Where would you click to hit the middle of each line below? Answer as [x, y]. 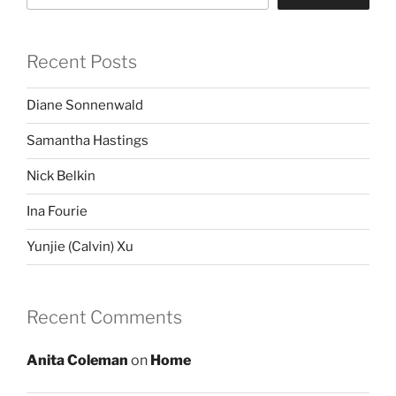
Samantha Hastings [88, 141]
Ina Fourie [57, 212]
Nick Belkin [61, 176]
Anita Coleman [77, 361]
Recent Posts [82, 61]
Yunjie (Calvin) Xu [80, 247]
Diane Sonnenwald [85, 106]
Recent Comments [104, 317]
